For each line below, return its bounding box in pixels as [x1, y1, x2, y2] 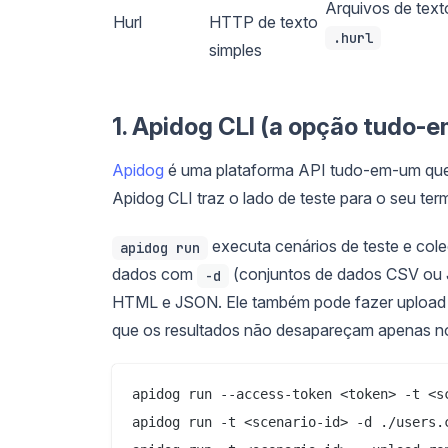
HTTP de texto [209, 11, 318, 32]
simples [209, 39, 262, 60]
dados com [112, 263, 197, 284]
